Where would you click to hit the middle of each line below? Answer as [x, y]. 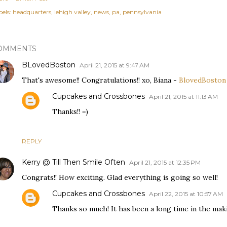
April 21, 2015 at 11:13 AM [183, 97]
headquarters [32, 12]
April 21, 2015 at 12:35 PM [165, 163]
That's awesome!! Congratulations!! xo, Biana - [100, 80]
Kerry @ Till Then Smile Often [73, 162]
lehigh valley [72, 12]
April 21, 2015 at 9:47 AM [115, 65]
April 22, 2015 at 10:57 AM [186, 194]
